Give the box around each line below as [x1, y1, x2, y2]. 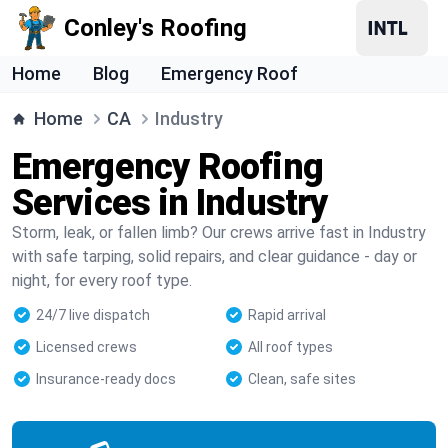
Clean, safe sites [248, 371, 356, 387]
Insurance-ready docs [36, 371, 176, 387]
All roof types [248, 339, 333, 355]
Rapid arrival [248, 307, 326, 323]
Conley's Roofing [64, 14, 247, 42]
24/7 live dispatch [36, 307, 150, 323]
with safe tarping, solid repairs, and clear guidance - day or [12, 247, 417, 266]
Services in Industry [12, 182, 329, 224]
